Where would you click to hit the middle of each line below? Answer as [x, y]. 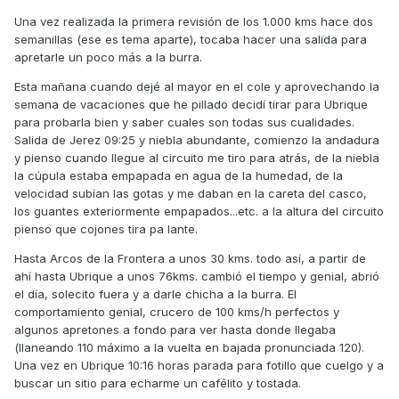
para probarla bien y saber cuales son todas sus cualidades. [184, 122]
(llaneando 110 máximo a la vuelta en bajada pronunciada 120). [189, 348]
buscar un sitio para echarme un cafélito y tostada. [158, 383]
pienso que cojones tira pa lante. [106, 229]
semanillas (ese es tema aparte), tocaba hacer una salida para [191, 40]
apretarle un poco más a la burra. [108, 57]
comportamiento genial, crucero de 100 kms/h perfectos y [177, 312]
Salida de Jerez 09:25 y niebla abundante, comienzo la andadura [197, 140]
